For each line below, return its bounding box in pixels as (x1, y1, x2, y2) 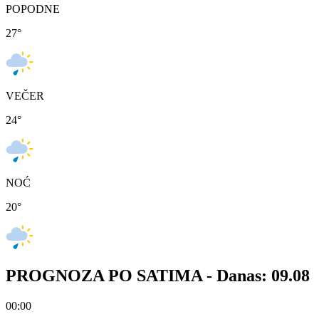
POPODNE (6, 3, 60, 16)
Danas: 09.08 (216, 266, 310, 286)
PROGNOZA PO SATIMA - (6, 266, 216, 286)
